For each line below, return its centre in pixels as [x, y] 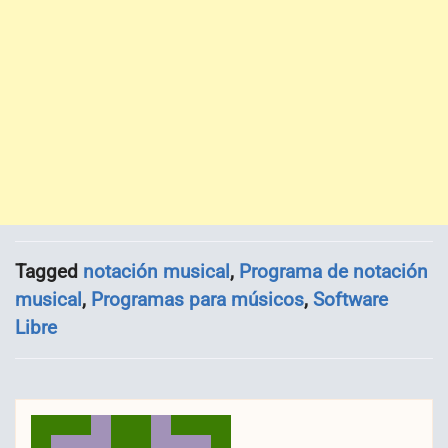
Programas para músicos [197, 299]
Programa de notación [333, 271]
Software [350, 299]
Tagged [49, 271]
